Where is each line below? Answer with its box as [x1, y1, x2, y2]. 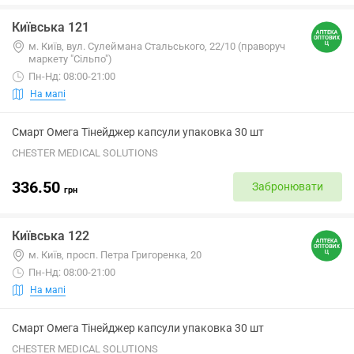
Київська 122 [12, 228, 89, 243]
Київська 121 [12, 20, 89, 35]
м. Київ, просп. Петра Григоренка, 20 [28, 249, 201, 261]
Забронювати [252, 180, 323, 193]
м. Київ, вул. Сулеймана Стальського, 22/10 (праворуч [28, 40, 285, 52]
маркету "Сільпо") [28, 53, 112, 65]
